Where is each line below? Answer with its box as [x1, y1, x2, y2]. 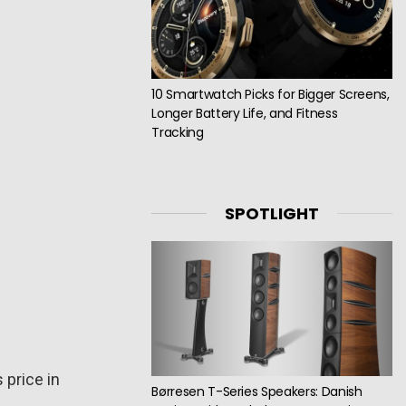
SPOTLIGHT [225, 201, 320, 225]
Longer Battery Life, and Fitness [151, 104, 338, 123]
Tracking [151, 123, 204, 142]
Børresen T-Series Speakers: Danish [151, 382, 362, 401]
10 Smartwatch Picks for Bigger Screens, [151, 85, 390, 104]
